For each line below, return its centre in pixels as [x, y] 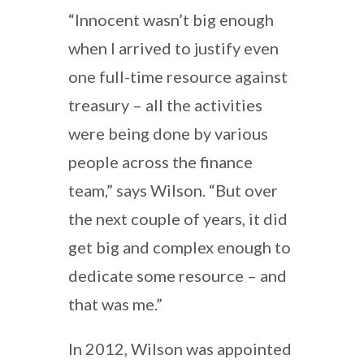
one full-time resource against [178, 76]
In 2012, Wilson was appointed [180, 348]
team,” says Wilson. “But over [173, 190]
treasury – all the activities [165, 104]
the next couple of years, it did [178, 218]
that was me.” [115, 303]
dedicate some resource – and [178, 275]
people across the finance [160, 161]
